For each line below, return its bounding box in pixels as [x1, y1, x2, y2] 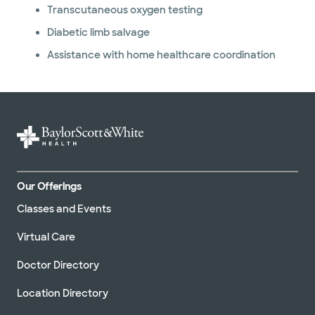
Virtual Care [17, 230, 75, 243]
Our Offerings [17, 179, 82, 193]
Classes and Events [17, 202, 111, 215]
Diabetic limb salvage [46, 26, 150, 39]
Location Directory [17, 286, 108, 300]
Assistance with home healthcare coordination [46, 49, 276, 61]
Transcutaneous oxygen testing [46, 4, 202, 16]
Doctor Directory [17, 258, 99, 271]
